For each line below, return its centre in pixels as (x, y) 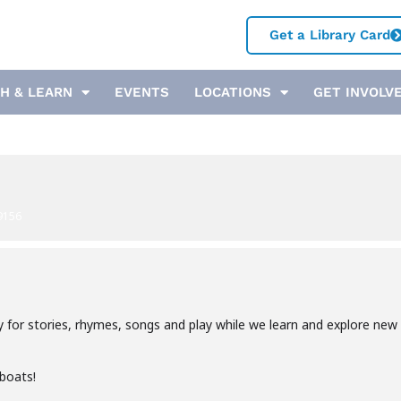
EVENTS (141, 93)
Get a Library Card (330, 34)
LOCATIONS (232, 93)
